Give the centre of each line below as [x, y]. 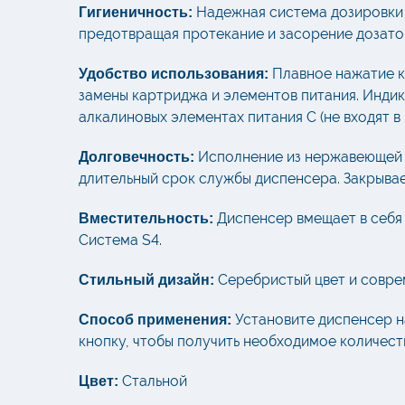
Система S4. [120, 240]
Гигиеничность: [136, 13]
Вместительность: [146, 219]
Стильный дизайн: [146, 280]
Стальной [155, 381]
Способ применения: [155, 320]
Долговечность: [137, 157]
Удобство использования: [174, 74]
